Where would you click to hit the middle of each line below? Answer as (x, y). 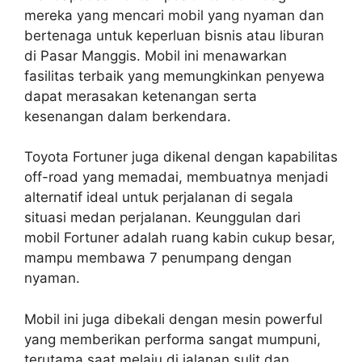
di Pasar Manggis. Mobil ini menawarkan (156, 55)
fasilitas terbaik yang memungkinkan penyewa (175, 76)
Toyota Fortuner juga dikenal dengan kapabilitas (181, 157)
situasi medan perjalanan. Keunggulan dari (162, 217)
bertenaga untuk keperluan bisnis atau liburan (174, 35)
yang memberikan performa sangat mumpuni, (173, 339)
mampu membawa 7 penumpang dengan (158, 258)
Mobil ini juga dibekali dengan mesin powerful (173, 319)
